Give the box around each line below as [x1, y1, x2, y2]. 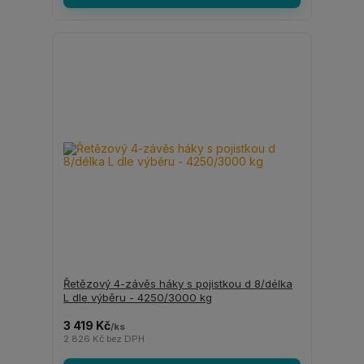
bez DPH [106, 333, 145, 345]
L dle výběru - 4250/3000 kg [63, 290, 213, 304]
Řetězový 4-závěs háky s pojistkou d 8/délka [63, 276, 293, 290]
